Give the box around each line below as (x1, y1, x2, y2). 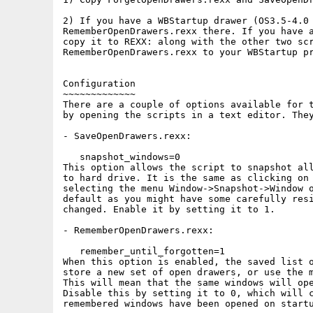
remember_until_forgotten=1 (63, 246, 225, 256)
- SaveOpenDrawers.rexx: (63, 131, 191, 141)
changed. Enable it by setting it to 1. (63, 204, 275, 214)
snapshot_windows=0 (63, 152, 180, 162)
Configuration (63, 78, 136, 89)
